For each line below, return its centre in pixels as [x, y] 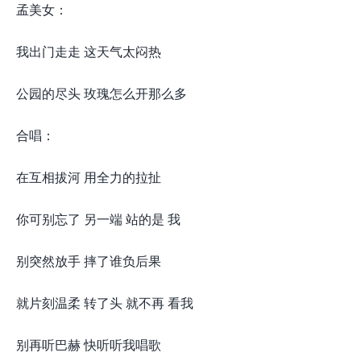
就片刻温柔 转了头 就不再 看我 [105, 303]
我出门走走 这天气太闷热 [89, 51]
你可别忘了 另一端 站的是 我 [98, 219]
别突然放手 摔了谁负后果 [89, 261]
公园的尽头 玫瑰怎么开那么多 [102, 93]
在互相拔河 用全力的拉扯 [89, 177]
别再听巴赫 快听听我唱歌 [89, 344]
